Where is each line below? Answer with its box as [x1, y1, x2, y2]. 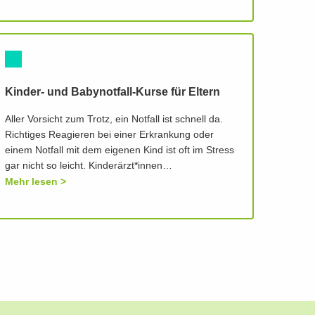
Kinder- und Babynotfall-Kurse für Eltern [4, 86, 220, 98]
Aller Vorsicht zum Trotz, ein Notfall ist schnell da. [4, 115, 223, 125]
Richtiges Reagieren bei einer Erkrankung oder [4, 130, 214, 141]
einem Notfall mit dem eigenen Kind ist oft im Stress [4, 146, 234, 156]
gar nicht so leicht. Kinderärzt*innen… [4, 161, 172, 172]
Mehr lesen [4, 176, 58, 187]
